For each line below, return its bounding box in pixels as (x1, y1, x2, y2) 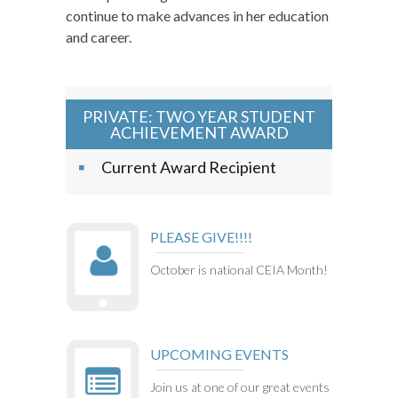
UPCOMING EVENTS (150, 345, 289, 362)
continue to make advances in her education (66, 6, 329, 24)
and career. (66, 28, 131, 45)
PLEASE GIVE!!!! (150, 227, 252, 245)
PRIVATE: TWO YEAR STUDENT (83, 106, 315, 126)
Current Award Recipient (101, 156, 276, 177)
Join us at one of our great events (150, 378, 330, 394)
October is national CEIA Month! (150, 261, 328, 277)
